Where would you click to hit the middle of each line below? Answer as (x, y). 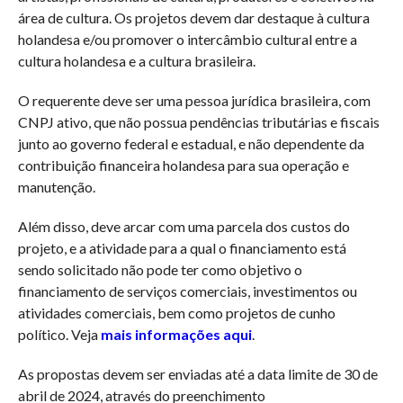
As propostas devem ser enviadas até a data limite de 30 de (197, 374)
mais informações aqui (176, 335)
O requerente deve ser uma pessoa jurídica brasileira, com (194, 101)
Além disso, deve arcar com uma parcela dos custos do (184, 227)
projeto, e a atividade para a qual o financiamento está (182, 248)
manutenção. (56, 187)
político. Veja (59, 335)
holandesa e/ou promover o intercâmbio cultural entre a (187, 40)
